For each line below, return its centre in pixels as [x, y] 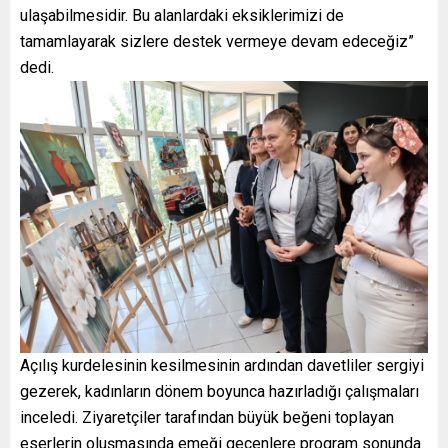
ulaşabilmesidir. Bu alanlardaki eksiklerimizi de [182, 15]
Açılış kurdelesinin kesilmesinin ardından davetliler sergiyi [222, 365]
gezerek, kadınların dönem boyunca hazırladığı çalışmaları [219, 391]
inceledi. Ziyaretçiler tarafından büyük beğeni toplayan [207, 417]
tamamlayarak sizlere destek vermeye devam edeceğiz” [217, 41]
